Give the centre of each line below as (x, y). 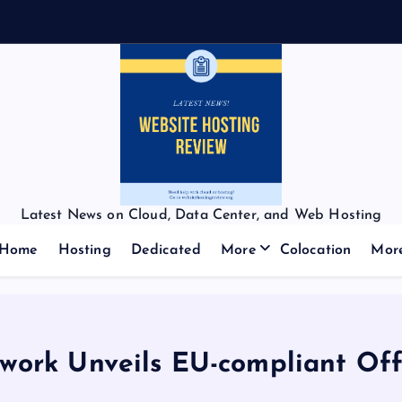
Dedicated (166, 250)
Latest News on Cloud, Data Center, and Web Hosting (201, 215)
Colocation (315, 250)
